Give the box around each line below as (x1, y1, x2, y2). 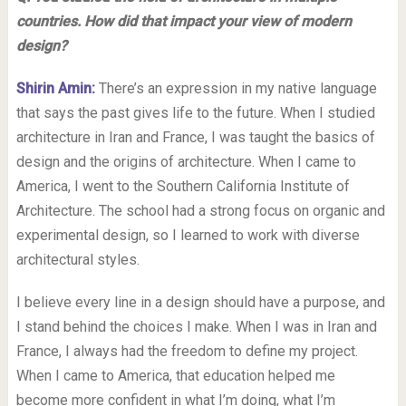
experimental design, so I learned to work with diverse (15, 226, 360, 244)
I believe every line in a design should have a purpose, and (15, 293, 385, 311)
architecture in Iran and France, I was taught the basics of (15, 128, 375, 146)
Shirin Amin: (15, 79, 95, 97)
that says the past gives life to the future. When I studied (15, 103, 375, 121)
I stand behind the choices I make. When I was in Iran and (15, 317, 377, 335)
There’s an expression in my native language (94, 79, 377, 97)
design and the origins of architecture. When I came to (15, 152, 356, 170)
